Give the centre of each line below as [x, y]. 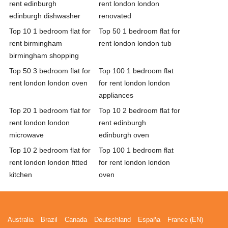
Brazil [49, 220]
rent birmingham [36, 43]
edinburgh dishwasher [45, 16]
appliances [116, 95]
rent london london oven [48, 83]
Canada [76, 220]
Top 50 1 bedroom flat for [139, 31]
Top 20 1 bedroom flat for [50, 110]
